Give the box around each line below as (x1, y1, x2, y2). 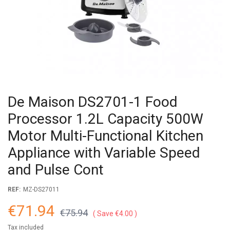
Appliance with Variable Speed (8, 144, 200, 161)
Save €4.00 (95, 209, 135, 218)
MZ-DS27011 (23, 186, 60, 193)
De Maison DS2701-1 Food (8, 93, 178, 110)
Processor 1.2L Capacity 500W (8, 110, 203, 127)
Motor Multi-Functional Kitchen (8, 127, 203, 144)
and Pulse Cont (8, 161, 104, 178)
